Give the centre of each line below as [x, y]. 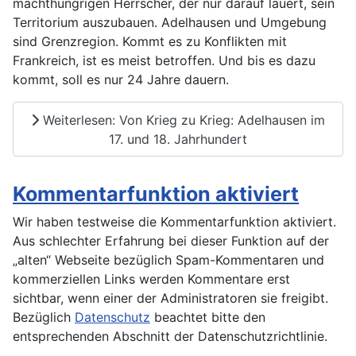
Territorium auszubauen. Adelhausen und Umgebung [170, 23]
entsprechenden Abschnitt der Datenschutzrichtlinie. [170, 337]
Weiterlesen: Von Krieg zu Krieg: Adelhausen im [182, 120]
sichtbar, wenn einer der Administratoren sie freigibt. [170, 298]
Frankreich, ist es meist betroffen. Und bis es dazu [164, 61]
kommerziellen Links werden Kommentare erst [151, 279]
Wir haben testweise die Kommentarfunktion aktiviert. [174, 222]
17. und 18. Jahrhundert [178, 139]
